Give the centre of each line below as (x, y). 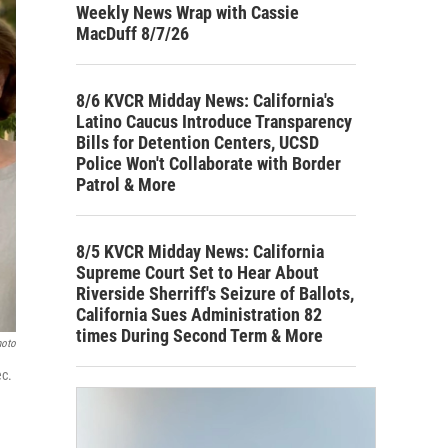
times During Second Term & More (199, 335)
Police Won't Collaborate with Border (208, 163)
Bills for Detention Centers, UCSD (197, 142)
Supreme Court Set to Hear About (197, 272)
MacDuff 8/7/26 (132, 33)
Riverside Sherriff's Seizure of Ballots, (215, 293)
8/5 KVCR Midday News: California (200, 251)
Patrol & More (126, 184)
